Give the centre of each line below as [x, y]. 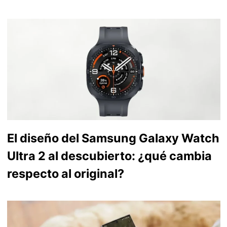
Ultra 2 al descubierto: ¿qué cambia [109, 156]
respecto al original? [65, 173]
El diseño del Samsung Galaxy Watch [113, 138]
